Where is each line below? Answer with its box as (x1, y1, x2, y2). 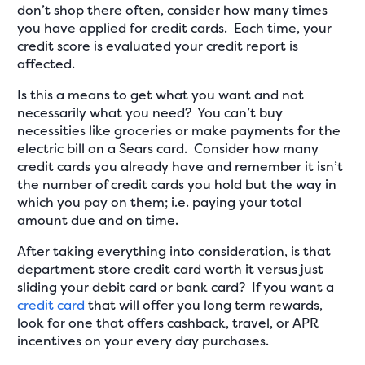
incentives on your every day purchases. (17, 332, 270, 350)
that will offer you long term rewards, (85, 296, 323, 314)
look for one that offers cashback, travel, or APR (17, 314, 319, 332)
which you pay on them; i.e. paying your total (17, 193, 302, 211)
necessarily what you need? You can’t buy (17, 103, 284, 121)
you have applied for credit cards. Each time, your (17, 19, 332, 37)
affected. (17, 55, 76, 73)
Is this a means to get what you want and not (17, 86, 305, 103)
